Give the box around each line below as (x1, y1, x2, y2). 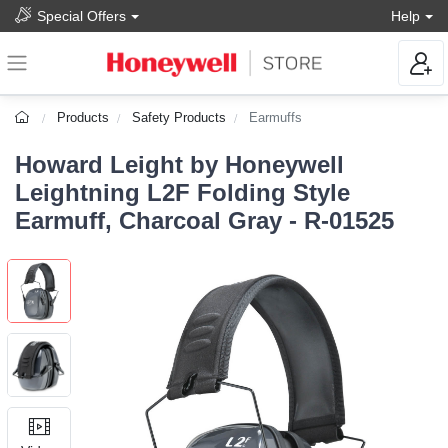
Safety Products (132, 110, 227, 126)
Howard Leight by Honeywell (15, 151, 344, 179)
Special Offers (37, 7, 126, 24)
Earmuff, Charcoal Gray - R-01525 (15, 207, 394, 235)
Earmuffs (249, 110, 303, 126)
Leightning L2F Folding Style (15, 179, 350, 207)
